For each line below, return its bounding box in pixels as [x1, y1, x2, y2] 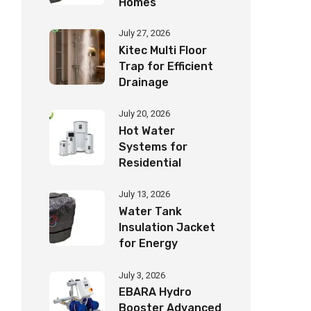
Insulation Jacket [119, 221, 215, 235]
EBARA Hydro [119, 285, 192, 299]
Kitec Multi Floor [119, 44, 207, 58]
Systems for [119, 140, 187, 153]
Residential [119, 155, 181, 169]
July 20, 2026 [119, 108, 170, 119]
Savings [119, 253, 162, 267]
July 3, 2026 [119, 269, 165, 280]
